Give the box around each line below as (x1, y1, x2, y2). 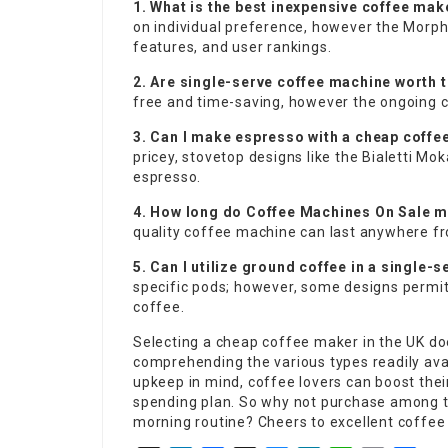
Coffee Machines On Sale (246, 203, 431, 220)
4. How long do (133, 203, 247, 220)
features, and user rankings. (133, 38, 332, 55)
